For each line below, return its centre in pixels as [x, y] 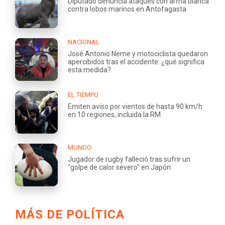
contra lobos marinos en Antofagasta [127, 9]
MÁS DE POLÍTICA [70, 214]
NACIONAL [84, 42]
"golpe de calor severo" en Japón [119, 167]
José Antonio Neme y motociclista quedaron [138, 53]
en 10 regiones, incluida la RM [114, 114]
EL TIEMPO [83, 94]
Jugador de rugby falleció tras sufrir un [129, 159]
